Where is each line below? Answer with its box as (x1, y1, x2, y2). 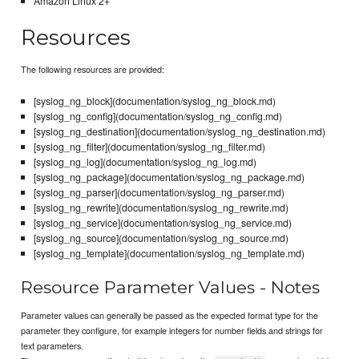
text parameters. (21, 338, 84, 352)
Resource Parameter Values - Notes (21, 277, 321, 298)
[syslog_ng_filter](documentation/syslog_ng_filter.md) (33, 139, 265, 155)
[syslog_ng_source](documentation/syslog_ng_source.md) (33, 231, 288, 246)
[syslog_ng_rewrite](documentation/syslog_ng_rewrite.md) (33, 200, 288, 216)
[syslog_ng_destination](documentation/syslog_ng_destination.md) (33, 124, 325, 139)
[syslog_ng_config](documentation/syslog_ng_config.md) (33, 109, 282, 124)
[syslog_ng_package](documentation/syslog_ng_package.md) (33, 170, 305, 185)
